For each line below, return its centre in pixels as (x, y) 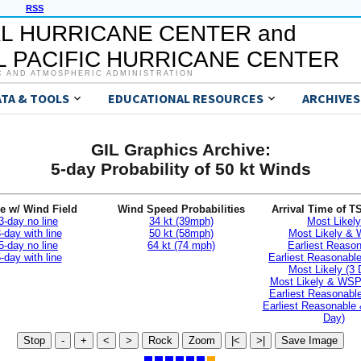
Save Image (309, 340)
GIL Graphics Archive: (180, 150)
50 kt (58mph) (181, 233)
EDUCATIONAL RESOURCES (186, 99)
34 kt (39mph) (181, 221)
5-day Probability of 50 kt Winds (180, 170)
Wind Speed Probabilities (181, 209)
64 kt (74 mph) (181, 245)
